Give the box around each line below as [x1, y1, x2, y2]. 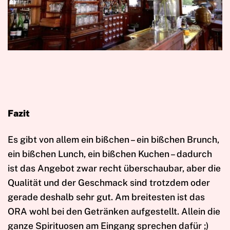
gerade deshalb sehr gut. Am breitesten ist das [8, 191, 205, 202]
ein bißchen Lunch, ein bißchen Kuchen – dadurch [8, 148, 212, 159]
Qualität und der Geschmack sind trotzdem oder [8, 177, 210, 188]
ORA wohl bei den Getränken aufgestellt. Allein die [8, 205, 220, 217]
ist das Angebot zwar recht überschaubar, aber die [8, 162, 221, 174]
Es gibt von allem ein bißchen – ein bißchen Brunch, [8, 133, 219, 145]
